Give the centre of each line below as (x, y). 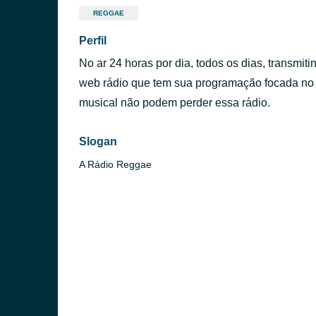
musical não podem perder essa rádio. (175, 103)
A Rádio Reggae (115, 164)
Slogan (98, 141)
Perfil (93, 41)
